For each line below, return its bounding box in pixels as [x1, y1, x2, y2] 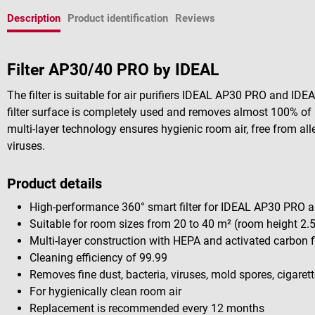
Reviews [175, 12, 215, 25]
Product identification [67, 12, 168, 25]
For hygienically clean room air [30, 284, 181, 298]
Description [7, 12, 60, 25]
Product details [7, 174, 102, 192]
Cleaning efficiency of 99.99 [30, 250, 167, 264]
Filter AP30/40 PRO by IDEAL [7, 60, 219, 79]
